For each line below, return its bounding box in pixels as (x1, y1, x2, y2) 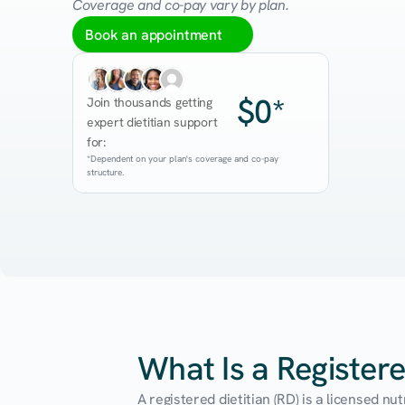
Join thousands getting (87, 94, 212, 110)
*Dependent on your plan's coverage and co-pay (87, 153, 278, 165)
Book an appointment (85, 24, 222, 44)
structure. (87, 166, 124, 178)
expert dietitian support (87, 114, 218, 130)
